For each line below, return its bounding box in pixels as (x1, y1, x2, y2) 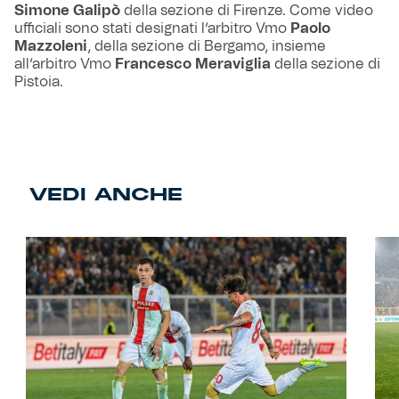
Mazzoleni (14, 39, 87, 54)
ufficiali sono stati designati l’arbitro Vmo (14, 21, 290, 37)
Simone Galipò (14, 4, 120, 19)
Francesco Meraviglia (115, 57, 271, 72)
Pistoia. (14, 75, 74, 90)
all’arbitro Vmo (14, 57, 115, 72)
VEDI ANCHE (28, 183, 183, 207)
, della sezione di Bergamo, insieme (87, 39, 326, 54)
